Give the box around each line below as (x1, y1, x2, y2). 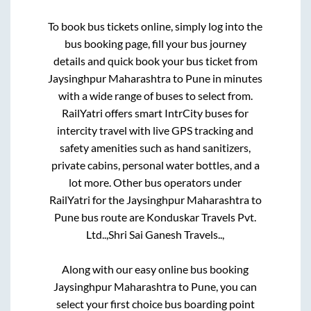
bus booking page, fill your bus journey (64, 37, 246, 50)
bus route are (79, 210, 147, 224)
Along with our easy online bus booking (62, 262, 249, 276)
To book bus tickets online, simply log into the (48, 19, 263, 33)
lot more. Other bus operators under (69, 176, 242, 189)
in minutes (210, 72, 263, 85)
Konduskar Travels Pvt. (146, 210, 257, 224)
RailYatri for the (49, 193, 126, 206)
